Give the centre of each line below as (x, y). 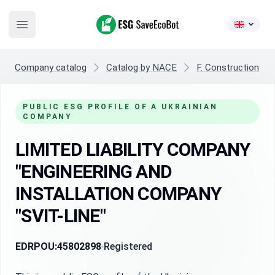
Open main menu (56, 31)
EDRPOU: (36, 246)
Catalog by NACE (141, 68)
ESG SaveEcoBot (133, 21)
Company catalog (51, 68)
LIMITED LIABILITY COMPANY (133, 149)
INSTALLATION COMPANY (118, 194)
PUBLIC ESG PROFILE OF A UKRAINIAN (121, 107)
